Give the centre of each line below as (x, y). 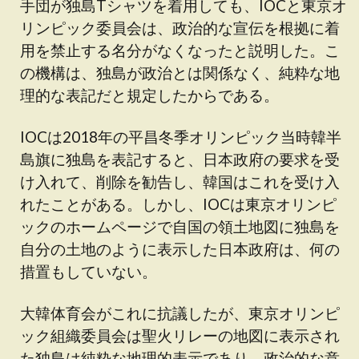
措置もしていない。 (89, 271)
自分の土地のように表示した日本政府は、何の (180, 249)
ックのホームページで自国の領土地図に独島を (180, 226)
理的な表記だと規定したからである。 (149, 95)
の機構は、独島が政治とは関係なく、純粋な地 (180, 73)
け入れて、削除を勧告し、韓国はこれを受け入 (180, 182)
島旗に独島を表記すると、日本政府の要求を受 (180, 159)
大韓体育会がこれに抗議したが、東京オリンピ (180, 313)
